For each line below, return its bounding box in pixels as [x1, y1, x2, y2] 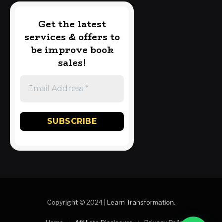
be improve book [30, 43, 113, 57]
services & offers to [24, 30, 120, 44]
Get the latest [38, 17, 106, 31]
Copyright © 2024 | [47, 198, 107, 207]
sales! [57, 55, 86, 70]
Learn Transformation [107, 198, 174, 207]
